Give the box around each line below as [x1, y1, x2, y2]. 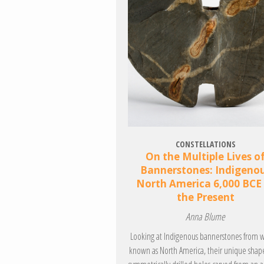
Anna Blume [186, 210, 226, 224]
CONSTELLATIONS [175, 138, 236, 150]
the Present [176, 190, 235, 204]
